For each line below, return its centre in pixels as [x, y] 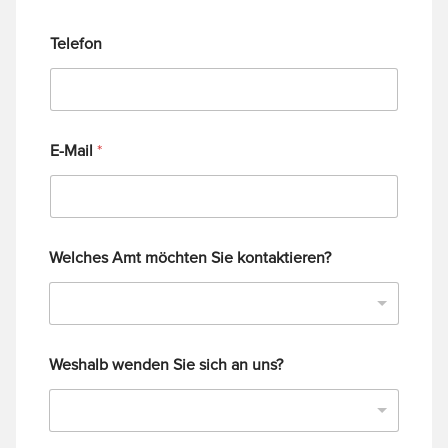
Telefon [76, 42]
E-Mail [73, 149]
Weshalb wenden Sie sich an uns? [166, 363]
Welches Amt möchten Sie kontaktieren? [190, 256]
